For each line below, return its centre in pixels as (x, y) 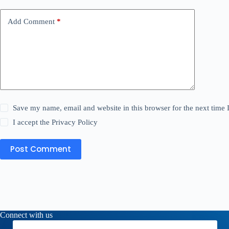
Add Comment (31, 22)
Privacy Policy (75, 122)
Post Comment (41, 149)
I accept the (32, 122)
